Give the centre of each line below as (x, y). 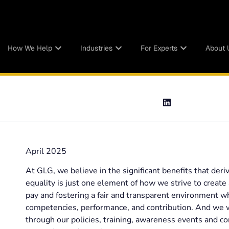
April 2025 (46, 151)
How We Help (30, 48)
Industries (96, 48)
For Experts (159, 48)
